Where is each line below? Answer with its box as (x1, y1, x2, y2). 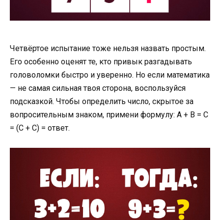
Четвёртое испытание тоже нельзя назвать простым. (10, 43, 206, 53)
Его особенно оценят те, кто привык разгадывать (10, 56, 192, 66)
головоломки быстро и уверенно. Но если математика (10, 70, 210, 80)
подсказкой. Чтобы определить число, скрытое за (10, 96, 193, 106)
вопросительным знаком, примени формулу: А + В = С (10, 110, 208, 119)
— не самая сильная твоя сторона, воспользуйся (10, 83, 186, 93)
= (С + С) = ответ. (10, 123, 70, 133)
